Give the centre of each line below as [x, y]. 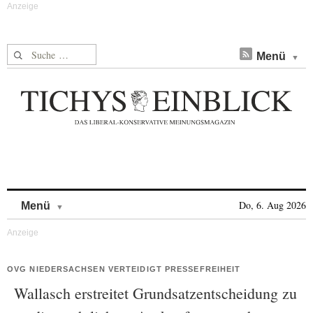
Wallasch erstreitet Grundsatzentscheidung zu [155, 293]
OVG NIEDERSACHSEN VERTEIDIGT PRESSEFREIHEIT [124, 269]
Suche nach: [34, 52]
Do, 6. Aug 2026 [272, 205]
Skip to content [100, 199]
